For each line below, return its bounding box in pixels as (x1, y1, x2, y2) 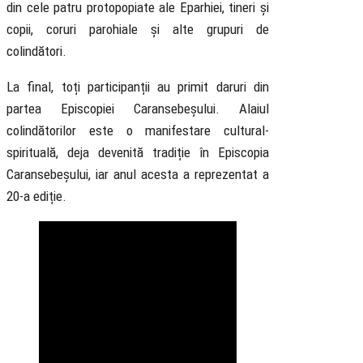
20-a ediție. (6, 188, 66, 205)
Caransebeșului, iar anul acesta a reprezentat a (6, 166, 269, 183)
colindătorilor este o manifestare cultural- (6, 122, 269, 139)
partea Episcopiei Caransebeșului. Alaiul (6, 100, 269, 117)
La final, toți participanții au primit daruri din (6, 79, 269, 96)
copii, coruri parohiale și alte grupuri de (6, 21, 269, 38)
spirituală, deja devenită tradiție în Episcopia (6, 144, 269, 161)
